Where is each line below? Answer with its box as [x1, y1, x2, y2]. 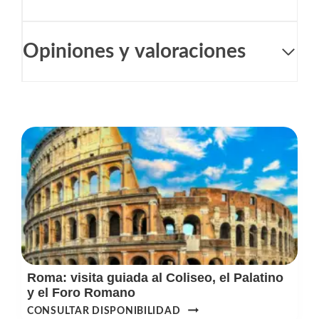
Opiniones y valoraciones [23, 41, 246, 62]
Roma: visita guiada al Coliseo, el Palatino [27, 271, 283, 286]
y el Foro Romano [27, 286, 135, 300]
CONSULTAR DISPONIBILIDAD [27, 305, 183, 317]
